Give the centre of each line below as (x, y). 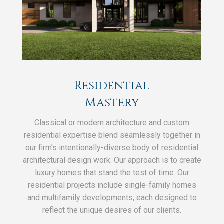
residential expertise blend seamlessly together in (112, 135)
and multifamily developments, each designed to (112, 197)
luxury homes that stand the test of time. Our (112, 172)
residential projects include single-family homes (112, 185)
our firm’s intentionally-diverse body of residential (112, 147)
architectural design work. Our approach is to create (112, 160)
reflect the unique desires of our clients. (112, 210)
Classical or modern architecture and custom (112, 122)
